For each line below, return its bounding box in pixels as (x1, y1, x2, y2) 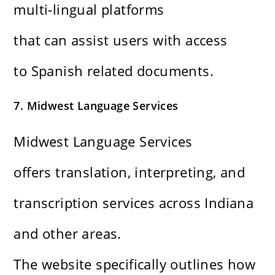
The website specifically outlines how (14, 255, 260, 274)
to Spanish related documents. (14, 61, 214, 80)
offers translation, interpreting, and (14, 163, 246, 182)
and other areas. (14, 224, 122, 243)
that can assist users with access (14, 31, 228, 50)
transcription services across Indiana (14, 193, 254, 212)
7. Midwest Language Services (14, 98, 179, 114)
